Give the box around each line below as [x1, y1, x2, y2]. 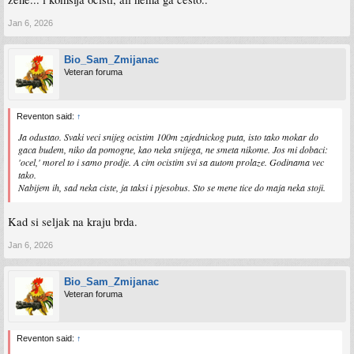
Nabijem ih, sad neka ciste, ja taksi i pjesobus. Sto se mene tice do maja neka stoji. [18, 181, 326, 194]
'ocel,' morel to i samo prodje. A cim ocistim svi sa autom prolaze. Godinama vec [18, 156, 324, 169]
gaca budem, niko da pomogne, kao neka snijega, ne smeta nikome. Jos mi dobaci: [18, 143, 328, 156]
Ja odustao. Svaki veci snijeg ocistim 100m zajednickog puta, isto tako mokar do [18, 130, 318, 144]
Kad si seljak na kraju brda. [8, 213, 137, 229]
